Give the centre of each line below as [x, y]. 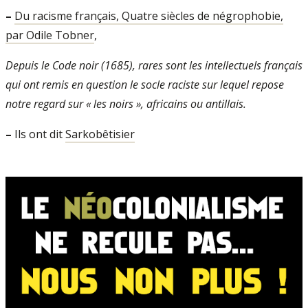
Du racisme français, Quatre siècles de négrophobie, [149, 16]
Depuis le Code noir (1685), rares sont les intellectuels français [154, 65]
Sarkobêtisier [100, 134]
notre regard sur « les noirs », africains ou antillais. [126, 104]
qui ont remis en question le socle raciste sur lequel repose [145, 85]
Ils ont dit [38, 134]
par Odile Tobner [50, 35]
